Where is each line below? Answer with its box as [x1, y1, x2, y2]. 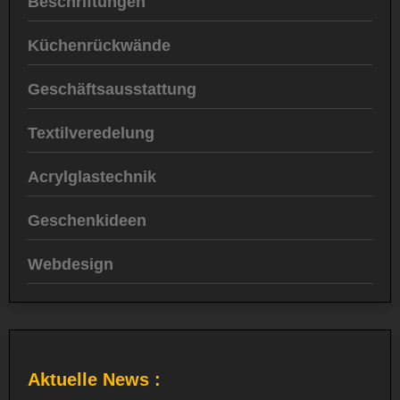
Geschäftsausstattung [28, 80, 196, 99]
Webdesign [28, 255, 113, 274]
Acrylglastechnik [28, 168, 156, 187]
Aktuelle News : [28, 370, 161, 390]
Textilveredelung [28, 124, 154, 143]
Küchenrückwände [28, 37, 171, 55]
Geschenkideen [28, 212, 146, 230]
